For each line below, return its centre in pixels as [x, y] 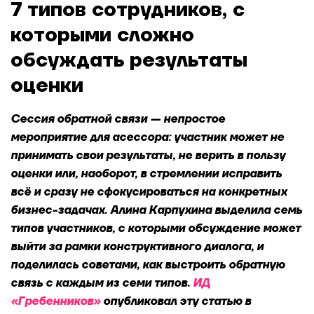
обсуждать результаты [129, 61]
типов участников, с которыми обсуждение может [156, 228]
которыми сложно [102, 35]
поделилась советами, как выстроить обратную [148, 265]
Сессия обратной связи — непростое [118, 119]
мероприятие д [54, 137]
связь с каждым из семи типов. [102, 283]
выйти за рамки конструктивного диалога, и [137, 247]
